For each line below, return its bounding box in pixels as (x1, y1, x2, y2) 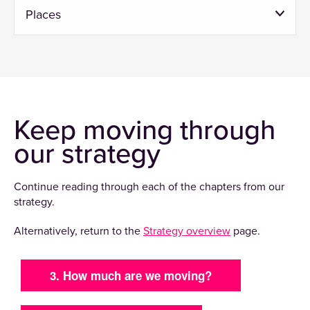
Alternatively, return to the (14, 224, 143, 239)
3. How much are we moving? (50, 267, 212, 284)
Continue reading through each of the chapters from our (14, 180, 284, 194)
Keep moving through (14, 113, 275, 147)
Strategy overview (143, 224, 230, 239)
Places (26, 7, 61, 23)
